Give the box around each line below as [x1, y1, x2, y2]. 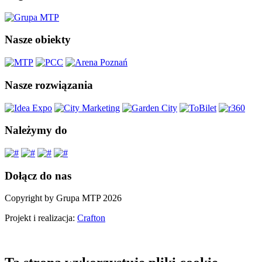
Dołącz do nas [5, 169, 71, 182]
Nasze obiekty [5, 33, 71, 46]
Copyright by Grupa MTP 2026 [5, 193, 122, 204]
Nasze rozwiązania [5, 78, 93, 91]
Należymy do [5, 124, 67, 137]
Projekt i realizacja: [5, 213, 77, 223]
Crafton [77, 213, 105, 223]
